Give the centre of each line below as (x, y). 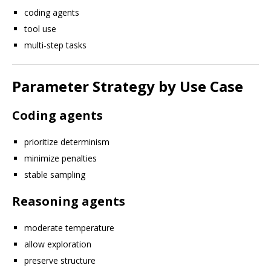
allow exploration (58, 244)
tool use (40, 29)
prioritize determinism (67, 142)
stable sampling (55, 175)
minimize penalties (60, 158)
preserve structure (60, 260)
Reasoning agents (69, 201)
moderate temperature (69, 228)
